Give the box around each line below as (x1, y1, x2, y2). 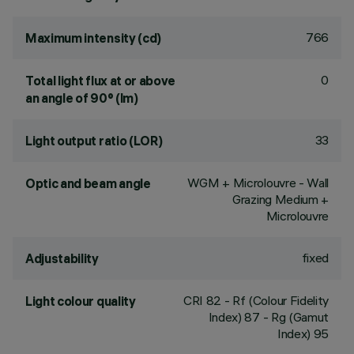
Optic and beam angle (25, 175, 151, 191)
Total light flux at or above (25, 73, 176, 88)
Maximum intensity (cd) (25, 30, 161, 46)
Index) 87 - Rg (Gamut (208, 309, 329, 325)
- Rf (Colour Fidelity (221, 292, 329, 308)
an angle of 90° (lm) (25, 90, 138, 106)
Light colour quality (25, 293, 136, 309)
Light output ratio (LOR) (25, 133, 163, 149)
